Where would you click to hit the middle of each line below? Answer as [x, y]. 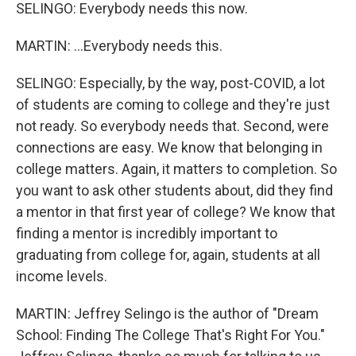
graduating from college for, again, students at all [168, 255]
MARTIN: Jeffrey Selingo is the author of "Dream [167, 313]
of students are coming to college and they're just [173, 104]
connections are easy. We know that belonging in [169, 147]
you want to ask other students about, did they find [174, 190]
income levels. [62, 276]
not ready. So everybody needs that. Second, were [172, 126]
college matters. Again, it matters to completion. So [176, 169]
